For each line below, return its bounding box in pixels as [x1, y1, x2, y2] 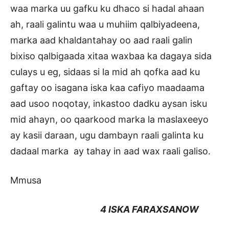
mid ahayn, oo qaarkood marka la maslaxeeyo [10, 114, 209, 125]
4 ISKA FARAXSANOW [10, 204, 199, 215]
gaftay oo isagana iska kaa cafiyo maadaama [10, 82, 204, 94]
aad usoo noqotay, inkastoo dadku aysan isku [10, 98, 207, 109]
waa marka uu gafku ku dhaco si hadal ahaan [10, 3, 204, 14]
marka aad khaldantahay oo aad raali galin [10, 35, 193, 46]
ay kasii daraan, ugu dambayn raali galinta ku [10, 130, 203, 141]
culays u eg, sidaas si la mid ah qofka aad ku [10, 66, 200, 78]
